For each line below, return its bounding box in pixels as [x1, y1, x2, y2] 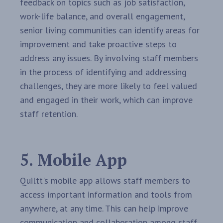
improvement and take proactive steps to [20, 38, 177, 50]
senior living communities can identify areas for [20, 24, 200, 36]
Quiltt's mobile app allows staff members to [20, 175, 190, 187]
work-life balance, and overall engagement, [20, 10, 185, 22]
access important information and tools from [20, 189, 192, 201]
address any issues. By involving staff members [20, 52, 198, 64]
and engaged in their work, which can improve [20, 94, 193, 106]
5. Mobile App [20, 149, 127, 171]
